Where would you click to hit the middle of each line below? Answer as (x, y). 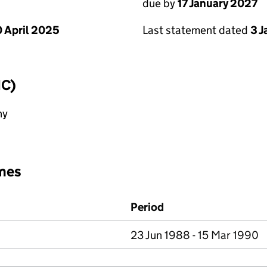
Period (147, 207)
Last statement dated (196, 30)
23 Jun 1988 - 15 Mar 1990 (195, 235)
